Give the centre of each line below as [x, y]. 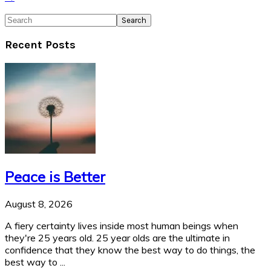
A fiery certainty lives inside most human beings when [122, 226]
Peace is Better [55, 177]
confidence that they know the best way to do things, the [130, 250]
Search [19, 19]
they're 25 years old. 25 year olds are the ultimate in [117, 238]
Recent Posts [40, 44]
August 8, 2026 [39, 204]
